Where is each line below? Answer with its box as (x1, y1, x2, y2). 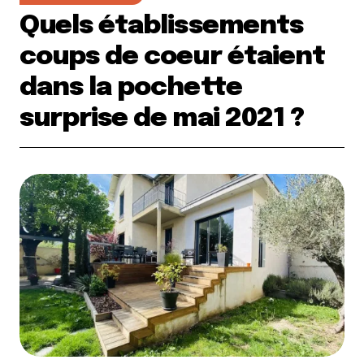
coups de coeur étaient (19, 44, 325, 71)
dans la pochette (19, 75, 242, 102)
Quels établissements (19, 13, 303, 40)
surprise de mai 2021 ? (19, 106, 304, 132)
